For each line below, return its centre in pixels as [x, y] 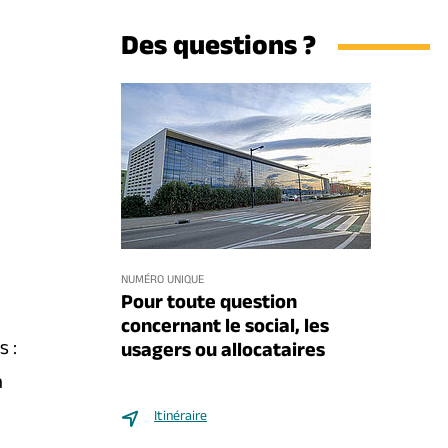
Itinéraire [180, 418]
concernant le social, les [225, 329]
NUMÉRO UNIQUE [162, 281]
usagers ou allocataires [223, 353]
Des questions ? [218, 50]
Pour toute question [209, 305]
